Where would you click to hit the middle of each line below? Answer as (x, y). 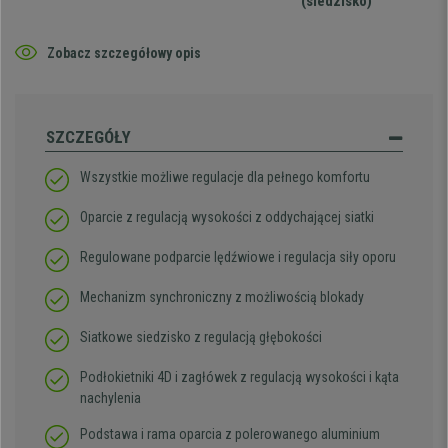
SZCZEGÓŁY (88, 137)
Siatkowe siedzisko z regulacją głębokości (201, 337)
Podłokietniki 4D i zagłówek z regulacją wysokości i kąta (239, 377)
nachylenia (110, 398)
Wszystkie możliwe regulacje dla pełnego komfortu (225, 177)
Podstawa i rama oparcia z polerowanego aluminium (230, 434)
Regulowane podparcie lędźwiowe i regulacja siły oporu (238, 257)
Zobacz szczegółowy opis (124, 52)
